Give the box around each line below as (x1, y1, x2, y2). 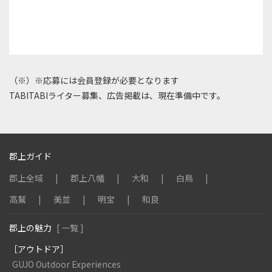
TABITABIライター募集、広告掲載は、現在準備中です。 (9, 89, 225, 101)
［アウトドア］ (9, 243, 69, 255)
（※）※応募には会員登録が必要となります (9, 74, 179, 86)
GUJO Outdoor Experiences (12, 258, 121, 270)
